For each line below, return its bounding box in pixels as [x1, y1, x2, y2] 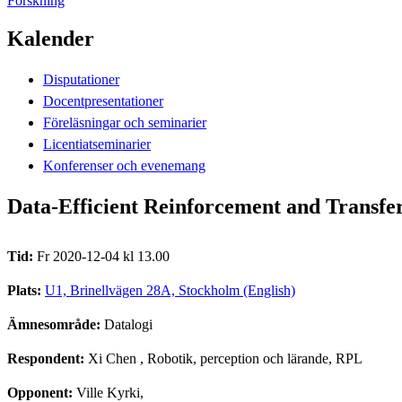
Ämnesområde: [7, 316, 104, 332]
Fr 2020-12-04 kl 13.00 [37, 248, 170, 264]
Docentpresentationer [43, 92, 163, 109]
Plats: [7, 282, 45, 298]
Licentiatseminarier [43, 135, 151, 152]
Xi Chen [88, 350, 136, 366]
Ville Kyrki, [76, 384, 144, 400]
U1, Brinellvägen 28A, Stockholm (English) [45, 282, 295, 298]
